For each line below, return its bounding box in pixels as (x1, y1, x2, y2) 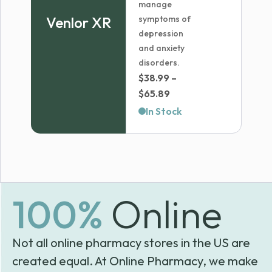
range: (169, 103, 200, 115)
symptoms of (138, 13, 191, 24)
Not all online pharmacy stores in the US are (12, 235, 250, 250)
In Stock (146, 105, 183, 117)
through (169, 134, 207, 146)
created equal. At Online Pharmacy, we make (12, 253, 258, 268)
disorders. (138, 57, 180, 68)
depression (138, 28, 184, 39)
